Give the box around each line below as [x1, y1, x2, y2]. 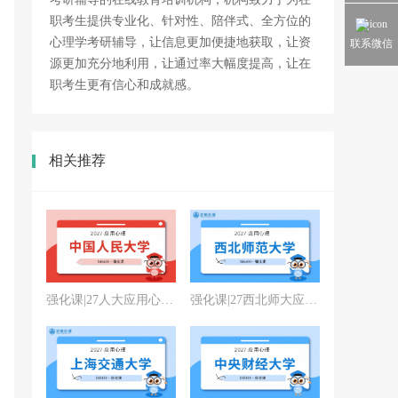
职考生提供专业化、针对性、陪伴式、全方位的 [50, 14, 311, 28]
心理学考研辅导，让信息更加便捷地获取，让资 [50, 36, 311, 49]
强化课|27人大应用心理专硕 [161, 293, 173, 306]
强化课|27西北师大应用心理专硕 [305, 293, 317, 306]
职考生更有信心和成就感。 [50, 78, 199, 92]
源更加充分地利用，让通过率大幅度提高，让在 [50, 57, 311, 70]
